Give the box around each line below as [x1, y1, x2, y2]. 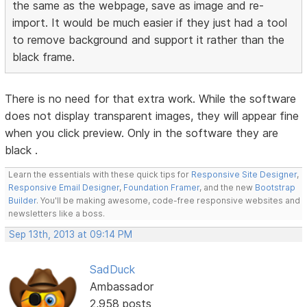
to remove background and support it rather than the [12, 33, 285, 47]
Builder [8, 195, 37, 206]
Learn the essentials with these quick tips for [8, 169, 192, 180]
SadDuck [89, 262, 135, 277]
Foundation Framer [121, 182, 200, 193]
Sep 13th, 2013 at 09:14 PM [9, 229, 133, 241]
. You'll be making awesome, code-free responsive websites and [36, 195, 301, 206]
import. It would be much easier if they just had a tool [12, 16, 288, 30]
